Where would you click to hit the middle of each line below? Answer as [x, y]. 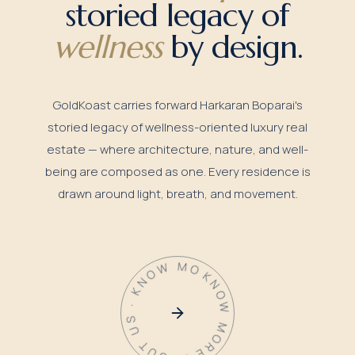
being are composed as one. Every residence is [177, 172]
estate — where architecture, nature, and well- [177, 149]
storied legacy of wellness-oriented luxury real [177, 127]
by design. [236, 47]
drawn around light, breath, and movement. [177, 194]
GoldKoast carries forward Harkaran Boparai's [177, 105]
